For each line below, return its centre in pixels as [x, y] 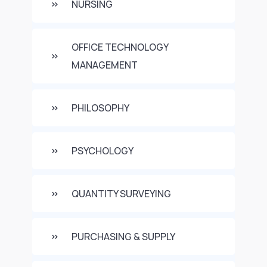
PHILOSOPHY [100, 108]
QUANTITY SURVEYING [121, 194]
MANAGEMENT [105, 65]
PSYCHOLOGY [103, 151]
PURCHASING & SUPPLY [123, 237]
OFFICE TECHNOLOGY [120, 47]
